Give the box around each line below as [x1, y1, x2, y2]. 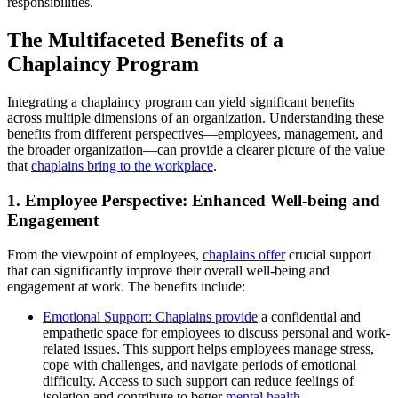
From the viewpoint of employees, [7, 246, 203, 262]
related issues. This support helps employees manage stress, [43, 340, 374, 356]
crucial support [285, 246, 371, 262]
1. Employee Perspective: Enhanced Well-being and [7, 190, 380, 210]
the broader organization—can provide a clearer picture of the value [7, 142, 385, 158]
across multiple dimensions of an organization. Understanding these [7, 110, 384, 126]
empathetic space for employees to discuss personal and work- [43, 324, 390, 340]
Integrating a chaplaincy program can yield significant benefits [7, 94, 354, 110]
